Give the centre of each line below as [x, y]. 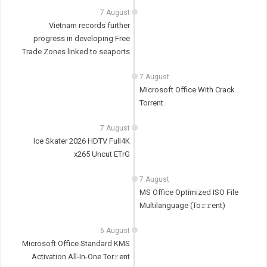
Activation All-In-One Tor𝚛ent [81, 257]
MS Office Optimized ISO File [189, 193]
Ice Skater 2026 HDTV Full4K [82, 141]
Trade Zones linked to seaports [76, 52]
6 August [115, 231]
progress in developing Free [82, 39]
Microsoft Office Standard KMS [76, 244]
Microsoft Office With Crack [187, 90]
